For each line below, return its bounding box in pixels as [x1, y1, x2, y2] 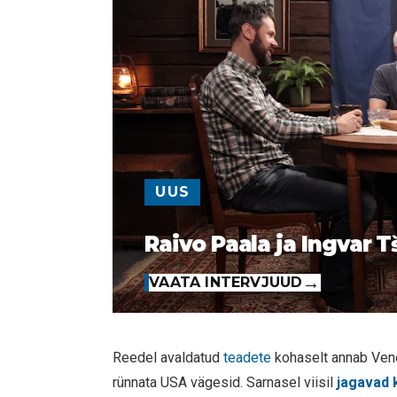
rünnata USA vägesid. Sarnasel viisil [113, 374, 338, 392]
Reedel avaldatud [113, 349, 224, 367]
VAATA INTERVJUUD [149, 274, 303, 292]
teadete [223, 349, 276, 367]
